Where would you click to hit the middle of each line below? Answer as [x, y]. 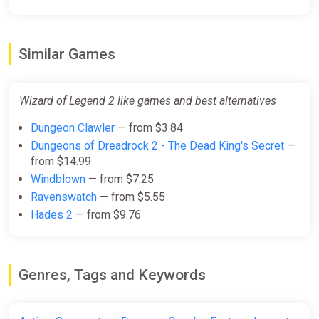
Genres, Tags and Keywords [112, 275]
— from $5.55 [131, 197]
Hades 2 [52, 215]
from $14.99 [61, 162]
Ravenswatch [64, 197]
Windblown [58, 179]
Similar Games [67, 54]
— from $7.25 [120, 179]
